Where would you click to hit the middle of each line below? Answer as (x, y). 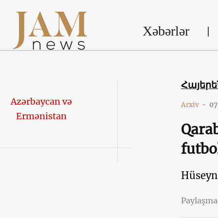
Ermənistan (41, 116)
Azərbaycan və (41, 101)
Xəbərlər (166, 31)
